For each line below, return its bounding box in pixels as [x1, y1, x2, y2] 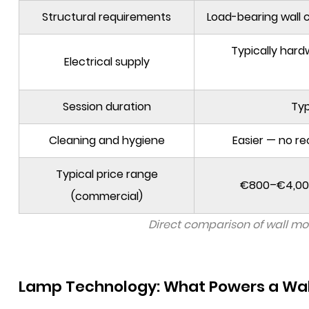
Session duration [62, 99, 151, 114]
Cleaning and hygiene [48, 132, 165, 148]
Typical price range [55, 166, 158, 182]
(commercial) [70, 188, 143, 204]
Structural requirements [42, 9, 171, 25]
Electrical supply [63, 54, 150, 70]
